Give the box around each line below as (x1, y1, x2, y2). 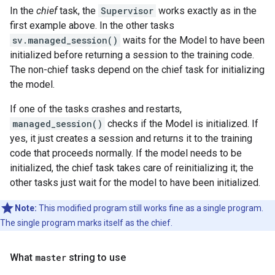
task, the (57, 5, 98, 17)
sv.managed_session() (12, 34, 118, 46)
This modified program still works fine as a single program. (37, 203, 263, 213)
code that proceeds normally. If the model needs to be (10, 147, 242, 159)
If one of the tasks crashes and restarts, (10, 103, 182, 115)
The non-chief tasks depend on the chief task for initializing (10, 64, 265, 76)
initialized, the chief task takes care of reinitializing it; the (10, 162, 254, 174)
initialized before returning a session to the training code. (10, 49, 254, 61)
